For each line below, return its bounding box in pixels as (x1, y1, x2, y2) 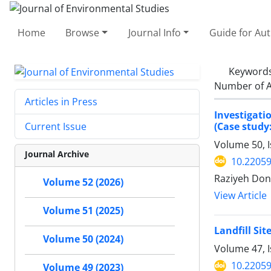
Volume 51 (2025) (43, 204, 123, 218)
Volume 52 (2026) (43, 175, 123, 189)
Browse (65, 25, 100, 39)
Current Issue (25, 120, 87, 134)
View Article (214, 189, 267, 202)
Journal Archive (25, 148, 89, 160)
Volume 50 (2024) (43, 232, 123, 246)
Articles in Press (25, 95, 97, 109)
